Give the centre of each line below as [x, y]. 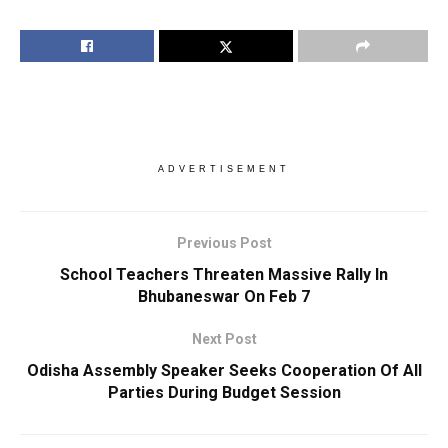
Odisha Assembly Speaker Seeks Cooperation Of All [224, 370]
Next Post [224, 338]
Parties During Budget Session [224, 392]
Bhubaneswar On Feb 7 [224, 296]
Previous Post [224, 242]
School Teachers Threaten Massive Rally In [224, 274]
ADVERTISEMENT [224, 168]
